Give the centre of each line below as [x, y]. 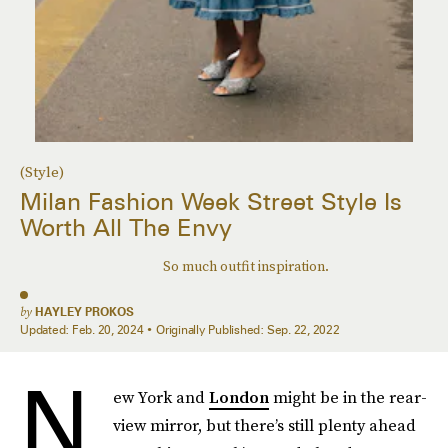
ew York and [161, 397]
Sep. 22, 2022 [303, 329]
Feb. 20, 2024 [107, 329]
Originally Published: [211, 329]
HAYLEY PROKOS [84, 311]
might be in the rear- [348, 397]
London [239, 397]
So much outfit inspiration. [245, 266]
